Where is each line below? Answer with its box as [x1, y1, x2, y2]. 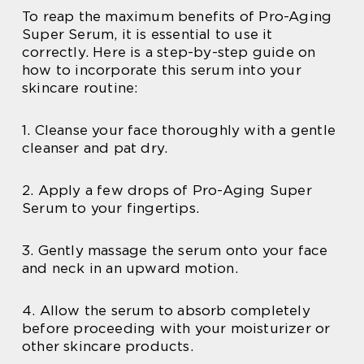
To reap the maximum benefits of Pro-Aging [22, 7, 332, 24]
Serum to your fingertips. [22, 199, 199, 216]
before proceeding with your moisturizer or [22, 319, 331, 336]
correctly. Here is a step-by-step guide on [22, 43, 316, 60]
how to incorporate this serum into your [22, 61, 301, 78]
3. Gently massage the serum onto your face [22, 241, 328, 258]
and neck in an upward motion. [22, 259, 238, 276]
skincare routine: [22, 79, 138, 96]
